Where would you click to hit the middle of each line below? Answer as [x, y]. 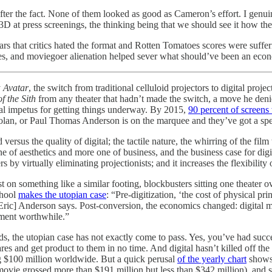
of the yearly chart [212, 259]
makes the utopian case [62, 195]
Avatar [16, 88]
